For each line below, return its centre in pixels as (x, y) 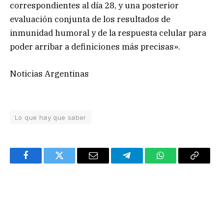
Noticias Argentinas (49, 73)
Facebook (42, 163)
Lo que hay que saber (51, 117)
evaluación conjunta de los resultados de (90, 19)
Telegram (143, 163)
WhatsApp (179, 163)
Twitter (71, 163)
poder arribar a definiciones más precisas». (95, 47)
